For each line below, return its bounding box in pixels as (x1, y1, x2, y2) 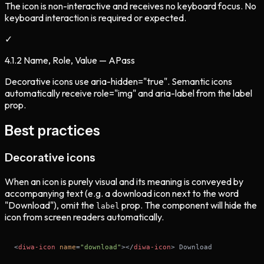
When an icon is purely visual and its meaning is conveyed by (5, 176, 243, 188)
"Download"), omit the (5, 199, 96, 212)
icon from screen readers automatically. (5, 211, 164, 223)
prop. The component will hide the (120, 199, 257, 212)
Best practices (5, 122, 100, 140)
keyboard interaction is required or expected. (5, 11, 186, 24)
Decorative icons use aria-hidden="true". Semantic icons (5, 75, 232, 87)
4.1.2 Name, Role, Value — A (5, 54, 115, 66)
